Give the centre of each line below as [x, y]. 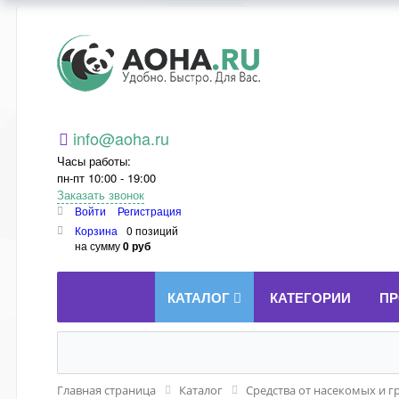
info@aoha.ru [121, 138]
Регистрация [150, 211]
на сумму [99, 245]
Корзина [96, 230]
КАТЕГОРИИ [310, 297]
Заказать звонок [101, 195]
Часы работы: [94, 161]
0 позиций [152, 230]
